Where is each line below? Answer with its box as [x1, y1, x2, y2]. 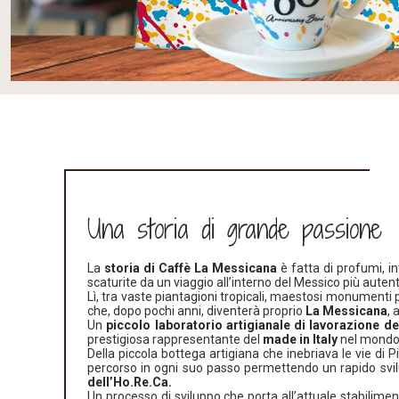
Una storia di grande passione [87, 210, 382, 247]
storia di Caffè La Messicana [104, 260, 281, 275]
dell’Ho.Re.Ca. [87, 374, 172, 389]
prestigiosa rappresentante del [87, 331, 263, 346]
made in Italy [263, 331, 338, 346]
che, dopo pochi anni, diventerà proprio [87, 303, 305, 318]
